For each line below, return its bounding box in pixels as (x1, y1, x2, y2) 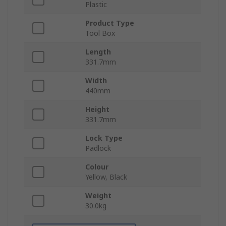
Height (85, 104, 109, 115)
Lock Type (85, 133, 123, 143)
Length (85, 47, 111, 57)
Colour (85, 162, 108, 172)
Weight (85, 191, 111, 201)
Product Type (85, 18, 134, 28)
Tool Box (85, 28, 115, 38)
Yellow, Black (85, 172, 127, 182)
